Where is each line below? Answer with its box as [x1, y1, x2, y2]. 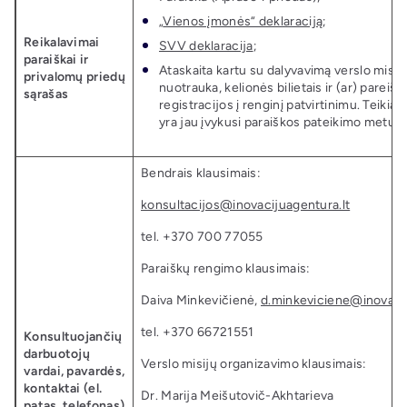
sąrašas [24, 86, 69, 102]
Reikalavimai [24, 35, 100, 50]
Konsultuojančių [24, 329, 125, 344]
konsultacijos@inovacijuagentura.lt [141, 197, 351, 213]
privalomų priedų [24, 69, 125, 84]
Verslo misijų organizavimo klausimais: [141, 356, 367, 372]
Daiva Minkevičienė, [141, 293, 262, 308]
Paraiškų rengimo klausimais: [141, 261, 311, 276]
